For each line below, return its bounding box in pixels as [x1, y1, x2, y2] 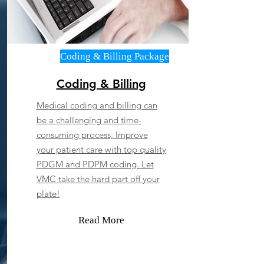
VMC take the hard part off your [36, 173, 160, 184]
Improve [115, 129, 148, 140]
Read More [78, 214, 124, 226]
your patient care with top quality [36, 144, 166, 155]
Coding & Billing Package [60, 51, 169, 62]
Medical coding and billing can [36, 100, 157, 111]
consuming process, [36, 129, 115, 140]
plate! [36, 188, 60, 199]
